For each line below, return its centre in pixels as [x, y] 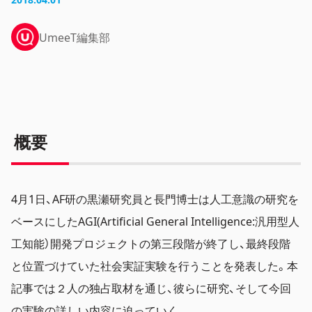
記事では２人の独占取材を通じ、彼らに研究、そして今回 [151, 288]
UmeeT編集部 [75, 37]
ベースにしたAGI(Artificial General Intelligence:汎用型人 [155, 221]
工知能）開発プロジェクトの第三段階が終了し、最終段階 [151, 243]
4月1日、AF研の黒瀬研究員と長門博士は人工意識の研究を [155, 199]
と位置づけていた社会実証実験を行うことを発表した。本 [155, 266]
